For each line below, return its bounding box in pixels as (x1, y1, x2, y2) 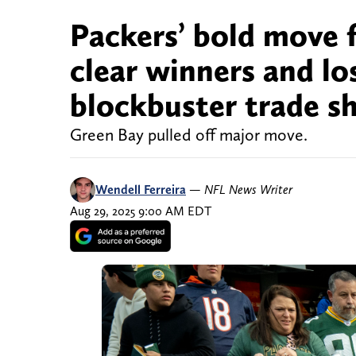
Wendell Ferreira (95, 182, 186, 198)
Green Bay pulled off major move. (70, 125, 308, 145)
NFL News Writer (204, 182, 292, 198)
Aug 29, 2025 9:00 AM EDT (70, 203, 211, 219)
